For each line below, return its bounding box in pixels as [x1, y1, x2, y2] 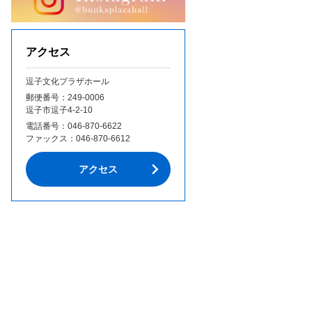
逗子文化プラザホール [26, 77, 109, 87]
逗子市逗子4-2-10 [26, 105, 93, 116]
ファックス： [26, 134, 76, 144]
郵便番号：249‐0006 [26, 93, 104, 103]
